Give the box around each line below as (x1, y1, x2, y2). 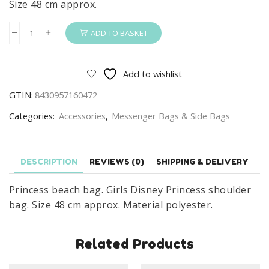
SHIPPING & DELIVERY (156, 157, 249, 167)
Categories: (9, 110, 57, 122)
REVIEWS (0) (89, 157, 144, 167)
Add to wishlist (123, 68, 182, 80)
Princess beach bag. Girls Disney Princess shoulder (9, 183, 252, 196)
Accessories (59, 110, 106, 122)
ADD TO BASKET (90, 28, 148, 39)
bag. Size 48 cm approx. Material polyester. (9, 198, 213, 211)
